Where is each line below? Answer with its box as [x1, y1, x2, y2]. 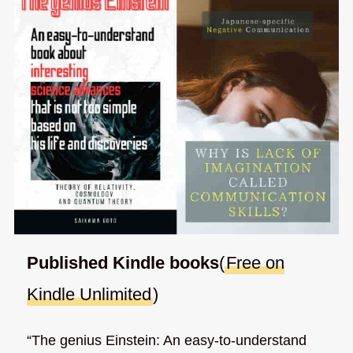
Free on [226, 252, 285, 273]
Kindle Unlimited [27, 284, 152, 304]
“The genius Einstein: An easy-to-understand [27, 333, 307, 349]
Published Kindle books [27, 252, 220, 273]
